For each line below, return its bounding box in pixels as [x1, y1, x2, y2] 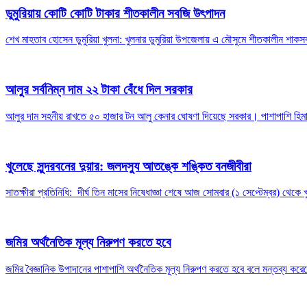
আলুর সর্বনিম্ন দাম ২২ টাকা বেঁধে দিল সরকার [5, 82, 193, 97]
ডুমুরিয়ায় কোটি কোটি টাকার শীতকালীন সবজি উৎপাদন [5, 5, 225, 21]
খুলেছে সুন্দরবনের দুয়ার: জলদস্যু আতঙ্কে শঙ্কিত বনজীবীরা [5, 158, 251, 173]
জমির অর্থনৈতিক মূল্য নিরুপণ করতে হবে [5, 234, 171, 249]
